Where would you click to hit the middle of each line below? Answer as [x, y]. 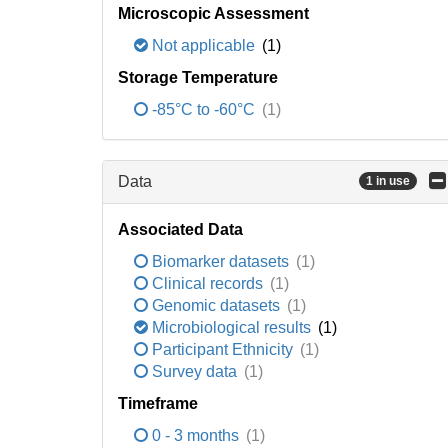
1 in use [388, 181]
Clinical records [207, 283]
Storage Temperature [198, 77]
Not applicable [203, 45]
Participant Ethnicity [222, 349]
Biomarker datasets [220, 261]
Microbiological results [231, 327]
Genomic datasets [216, 305]
